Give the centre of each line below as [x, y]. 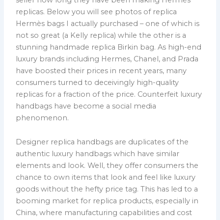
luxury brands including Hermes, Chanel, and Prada [107, 59]
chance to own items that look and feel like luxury [106, 178]
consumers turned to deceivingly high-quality [97, 82]
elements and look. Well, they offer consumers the [107, 166]
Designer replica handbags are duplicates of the [102, 142]
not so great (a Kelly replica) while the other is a [101, 35]
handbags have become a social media [86, 106]
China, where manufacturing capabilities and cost [104, 213]
